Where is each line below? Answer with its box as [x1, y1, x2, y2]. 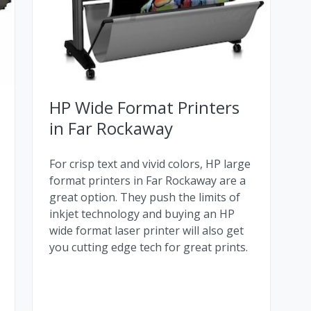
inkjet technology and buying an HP [49, 205, 235, 221]
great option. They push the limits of [49, 189, 240, 205]
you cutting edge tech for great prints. [49, 239, 248, 255]
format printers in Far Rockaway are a [49, 172, 246, 188]
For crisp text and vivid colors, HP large [49, 155, 251, 171]
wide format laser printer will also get [49, 222, 244, 238]
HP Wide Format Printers [49, 95, 239, 119]
